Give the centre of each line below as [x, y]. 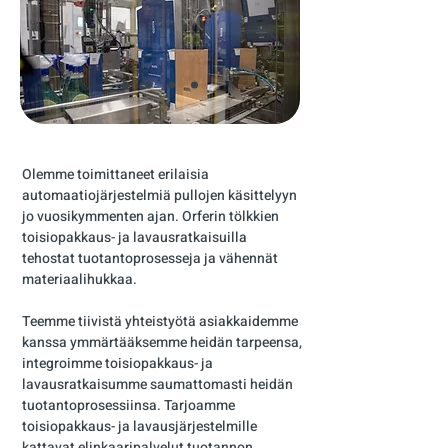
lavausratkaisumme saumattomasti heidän [157, 384]
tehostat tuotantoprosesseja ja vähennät [150, 258]
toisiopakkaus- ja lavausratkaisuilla [134, 237]
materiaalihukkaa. [79, 279]
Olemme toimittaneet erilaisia [115, 174]
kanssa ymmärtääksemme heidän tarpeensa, [162, 342]
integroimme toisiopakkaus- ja [117, 363]
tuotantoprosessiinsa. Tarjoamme [128, 405]
